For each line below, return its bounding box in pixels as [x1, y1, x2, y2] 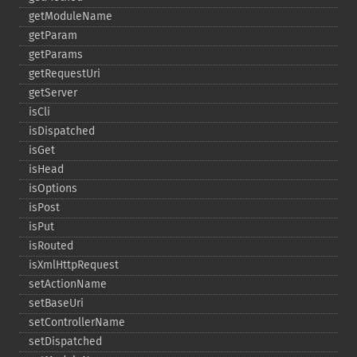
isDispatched [29, 124, 95, 138]
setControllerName [29, 316, 125, 329]
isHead [29, 163, 64, 176]
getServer [29, 86, 77, 100]
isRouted [29, 239, 73, 253]
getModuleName [29, 10, 112, 23]
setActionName [29, 277, 107, 291]
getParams [29, 48, 83, 61]
